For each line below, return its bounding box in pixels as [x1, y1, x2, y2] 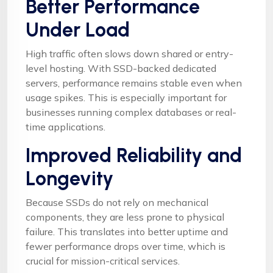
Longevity [26, 166, 113, 190]
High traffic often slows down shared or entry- [26, 47, 233, 60]
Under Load [26, 18, 130, 41]
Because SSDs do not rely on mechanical [26, 196, 208, 208]
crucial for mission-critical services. [26, 254, 180, 267]
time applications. [26, 120, 105, 133]
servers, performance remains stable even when [26, 76, 242, 89]
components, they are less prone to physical [26, 210, 224, 223]
